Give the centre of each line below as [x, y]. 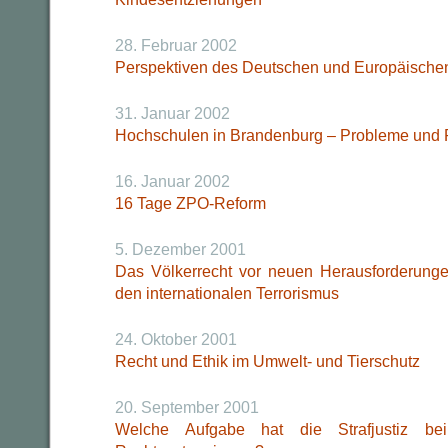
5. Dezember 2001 [180, 249]
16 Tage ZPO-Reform [190, 203]
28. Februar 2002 [176, 45]
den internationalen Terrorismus [227, 293]
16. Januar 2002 [172, 181]
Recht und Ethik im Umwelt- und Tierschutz [267, 361]
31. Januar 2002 [172, 113]
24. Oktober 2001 [176, 339]
